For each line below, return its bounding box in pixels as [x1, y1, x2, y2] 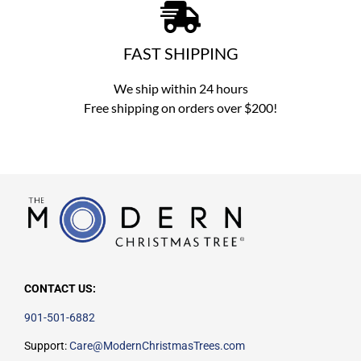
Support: [24, 339, 69, 353]
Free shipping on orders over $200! [84, 99, 277, 115]
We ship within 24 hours [113, 80, 248, 96]
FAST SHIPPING [122, 43, 239, 63]
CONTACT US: [24, 282, 96, 296]
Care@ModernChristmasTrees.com [69, 339, 245, 353]
